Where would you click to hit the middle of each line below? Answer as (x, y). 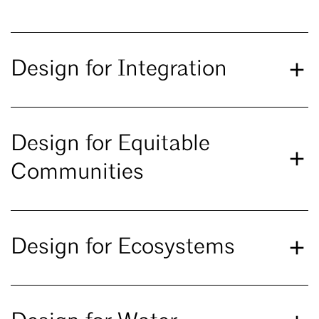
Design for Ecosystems (123, 247)
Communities (77, 173)
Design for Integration (119, 69)
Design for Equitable (110, 144)
